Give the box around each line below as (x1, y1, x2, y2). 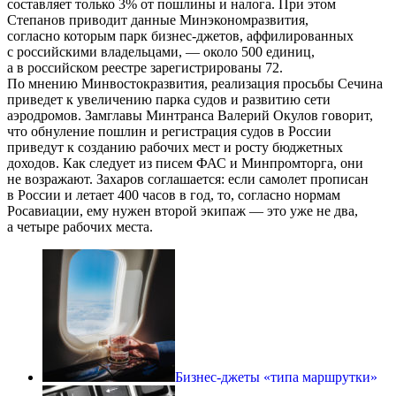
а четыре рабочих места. (7, 218, 153, 234)
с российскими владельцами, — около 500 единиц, (7, 43, 315, 59)
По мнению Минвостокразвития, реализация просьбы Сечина (7, 75, 383, 91)
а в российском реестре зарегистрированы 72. (7, 59, 283, 75)
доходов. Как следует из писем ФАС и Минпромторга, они (7, 155, 363, 171)
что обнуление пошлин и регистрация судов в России (7, 123, 331, 139)
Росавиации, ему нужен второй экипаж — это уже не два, (7, 202, 358, 218)
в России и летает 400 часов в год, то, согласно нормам (7, 187, 340, 202)
